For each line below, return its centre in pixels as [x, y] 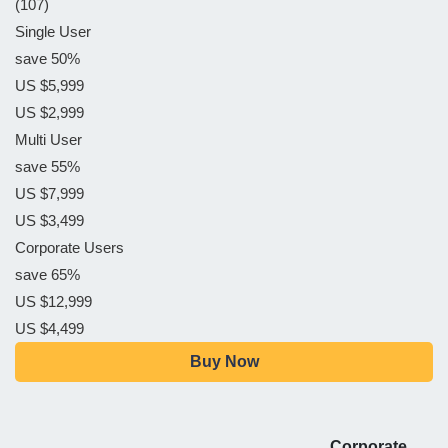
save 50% [47, 58]
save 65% [47, 274]
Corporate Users [69, 247]
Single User [53, 31]
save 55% [47, 166]
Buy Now [224, 361]
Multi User [48, 139]
